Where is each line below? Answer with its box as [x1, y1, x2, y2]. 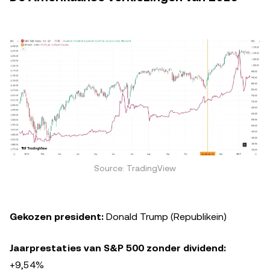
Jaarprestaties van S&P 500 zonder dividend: [10, 242, 226, 254]
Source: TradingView [94, 163, 176, 174]
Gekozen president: [10, 211, 104, 223]
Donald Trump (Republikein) [104, 211, 227, 223]
